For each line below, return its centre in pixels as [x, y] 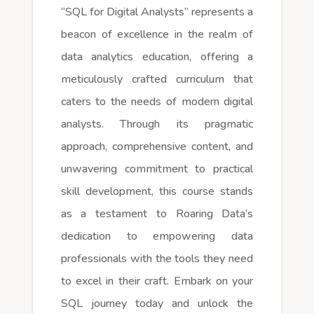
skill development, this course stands [157, 191]
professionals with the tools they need [157, 258]
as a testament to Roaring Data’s [157, 213]
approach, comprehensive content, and [157, 146]
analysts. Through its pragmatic [157, 124]
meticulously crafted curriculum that [157, 79]
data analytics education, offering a [157, 56]
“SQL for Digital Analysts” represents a [157, 12]
